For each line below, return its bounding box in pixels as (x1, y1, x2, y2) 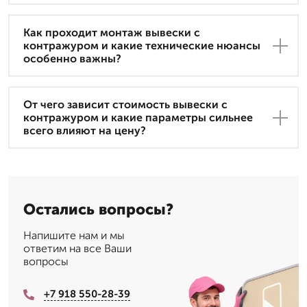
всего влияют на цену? (23, 124, 146, 138)
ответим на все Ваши (23, 242, 132, 256)
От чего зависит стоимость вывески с (23, 98, 228, 112)
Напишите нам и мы (23, 229, 125, 243)
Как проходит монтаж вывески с (23, 26, 200, 40)
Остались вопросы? (23, 200, 173, 219)
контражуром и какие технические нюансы (23, 39, 260, 53)
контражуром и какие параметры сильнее (23, 111, 253, 125)
